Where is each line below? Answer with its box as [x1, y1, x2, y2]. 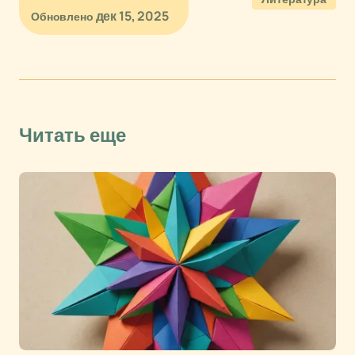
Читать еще [19, 125, 126, 146]
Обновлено [31, 9, 94, 24]
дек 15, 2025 [95, 7, 169, 25]
